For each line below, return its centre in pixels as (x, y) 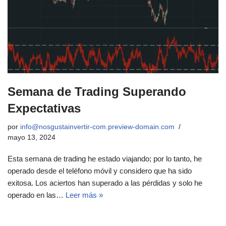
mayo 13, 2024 (32, 137)
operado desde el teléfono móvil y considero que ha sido (100, 171)
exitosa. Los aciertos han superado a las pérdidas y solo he (105, 183)
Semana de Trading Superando (97, 91)
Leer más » (84, 195)
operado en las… (37, 195)
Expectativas (44, 108)
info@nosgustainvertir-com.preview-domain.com (97, 127)
